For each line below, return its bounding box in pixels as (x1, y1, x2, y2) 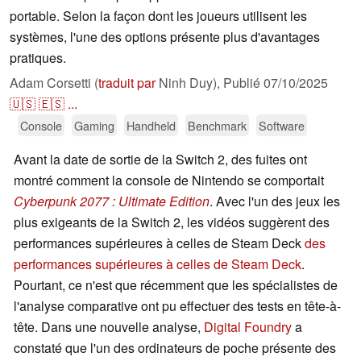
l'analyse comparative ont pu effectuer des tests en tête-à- (14, 297, 341, 316)
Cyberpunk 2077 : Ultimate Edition (14, 192, 210, 211)
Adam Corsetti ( (10, 73, 98, 93)
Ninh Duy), (156, 73, 223, 93)
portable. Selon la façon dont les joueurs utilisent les (10, 6, 307, 26)
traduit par (98, 73, 156, 93)
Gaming (74, 117, 114, 135)
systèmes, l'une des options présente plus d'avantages (10, 27, 320, 47)
